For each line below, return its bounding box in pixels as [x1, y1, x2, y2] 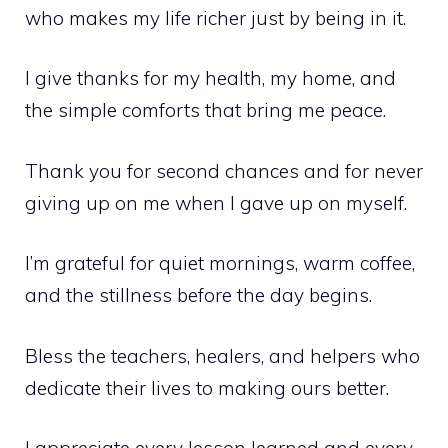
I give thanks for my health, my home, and [25, 66, 396, 91]
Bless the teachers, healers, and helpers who [25, 343, 420, 368]
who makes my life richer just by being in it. [25, 5, 406, 30]
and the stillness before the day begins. [25, 283, 372, 308]
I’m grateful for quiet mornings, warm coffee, [25, 251, 415, 276]
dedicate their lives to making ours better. [25, 375, 389, 400]
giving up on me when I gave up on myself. [25, 190, 407, 215]
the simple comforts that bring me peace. [25, 98, 386, 123]
